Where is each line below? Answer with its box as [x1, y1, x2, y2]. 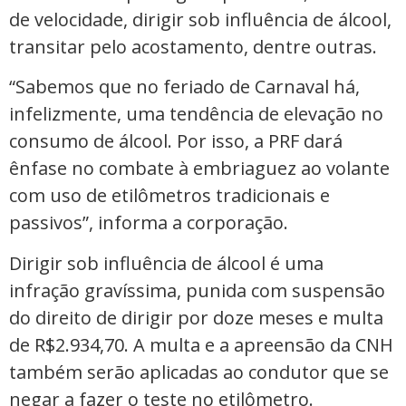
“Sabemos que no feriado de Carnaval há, [9, 74, 360, 100]
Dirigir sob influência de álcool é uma [9, 250, 324, 275]
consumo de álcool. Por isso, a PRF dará [9, 129, 343, 154]
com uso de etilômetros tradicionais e [9, 183, 330, 208]
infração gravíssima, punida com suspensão [9, 277, 385, 303]
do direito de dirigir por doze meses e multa [9, 304, 383, 330]
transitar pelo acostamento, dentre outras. [9, 34, 377, 59]
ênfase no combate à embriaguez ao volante [9, 156, 390, 181]
